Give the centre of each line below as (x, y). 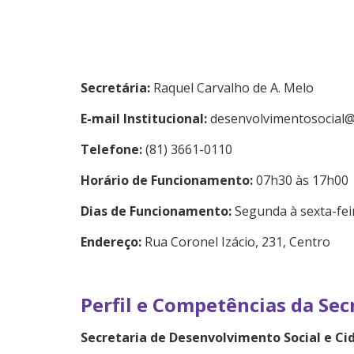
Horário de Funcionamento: (168, 180)
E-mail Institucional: (145, 118)
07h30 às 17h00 (302, 180)
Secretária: (117, 87)
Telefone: (113, 149)
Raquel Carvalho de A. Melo (233, 87)
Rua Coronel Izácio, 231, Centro (237, 241)
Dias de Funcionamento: (158, 211)
